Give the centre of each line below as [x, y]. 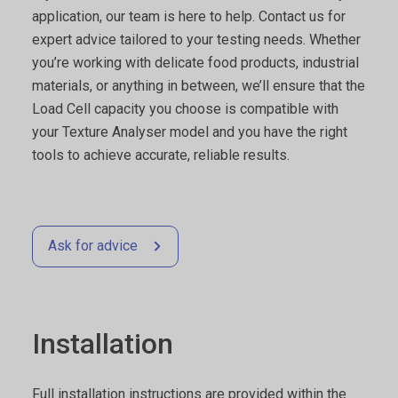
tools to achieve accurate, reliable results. [161, 155]
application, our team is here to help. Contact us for [189, 16]
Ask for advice [93, 246]
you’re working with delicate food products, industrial [195, 63]
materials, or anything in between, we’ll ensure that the [199, 86]
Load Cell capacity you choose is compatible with [185, 109]
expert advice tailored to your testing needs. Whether [196, 40]
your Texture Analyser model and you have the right [190, 132]
